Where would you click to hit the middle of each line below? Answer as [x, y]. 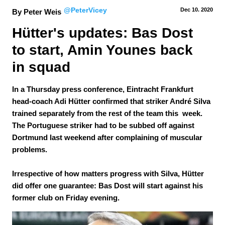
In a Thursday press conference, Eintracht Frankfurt [103, 89]
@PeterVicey [85, 10]
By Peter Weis [37, 12]
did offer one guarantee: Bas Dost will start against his [107, 186]
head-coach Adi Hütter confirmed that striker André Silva [111, 101]
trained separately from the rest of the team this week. [107, 113]
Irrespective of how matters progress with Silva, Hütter [108, 174]
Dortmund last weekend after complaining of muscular [107, 137]
